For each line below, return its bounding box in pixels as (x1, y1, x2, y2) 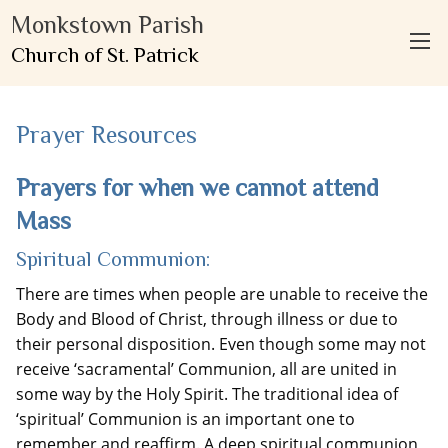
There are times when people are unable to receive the (16, 283, 428, 305)
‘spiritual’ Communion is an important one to (16, 408, 355, 430)
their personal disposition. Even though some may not (16, 333, 426, 355)
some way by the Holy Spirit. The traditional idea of (16, 383, 398, 405)
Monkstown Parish (10, 11, 204, 38)
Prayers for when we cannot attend (16, 174, 379, 201)
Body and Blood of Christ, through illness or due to (16, 308, 398, 330)
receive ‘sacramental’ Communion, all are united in (16, 358, 397, 380)
